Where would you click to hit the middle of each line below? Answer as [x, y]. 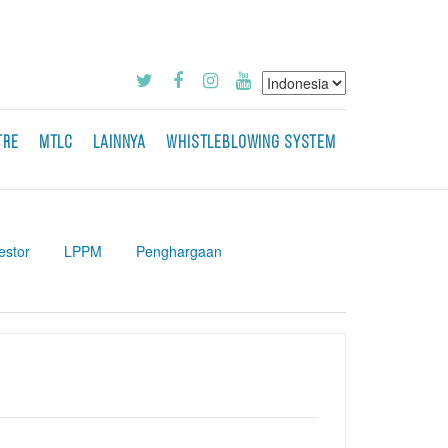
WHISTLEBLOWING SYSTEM [251, 143]
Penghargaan [179, 251]
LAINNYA [120, 143]
